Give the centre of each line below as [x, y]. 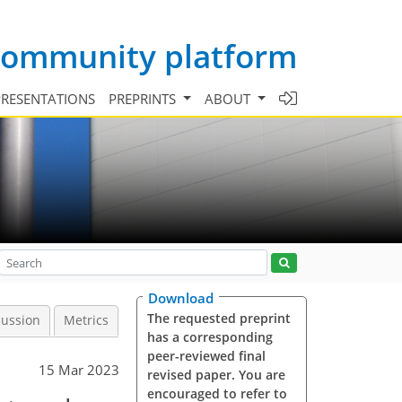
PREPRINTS [144, 98]
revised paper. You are [216, 375]
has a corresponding [210, 337]
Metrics [86, 320]
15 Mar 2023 [79, 370]
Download [181, 298]
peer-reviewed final [206, 356]
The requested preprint [218, 318]
